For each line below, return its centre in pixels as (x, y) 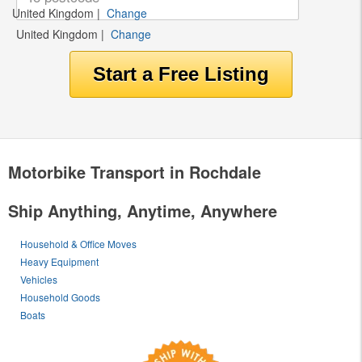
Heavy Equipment (60, 261)
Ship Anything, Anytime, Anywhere (143, 210)
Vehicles (39, 279)
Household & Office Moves (79, 243)
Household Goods (61, 297)
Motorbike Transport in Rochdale (135, 171)
